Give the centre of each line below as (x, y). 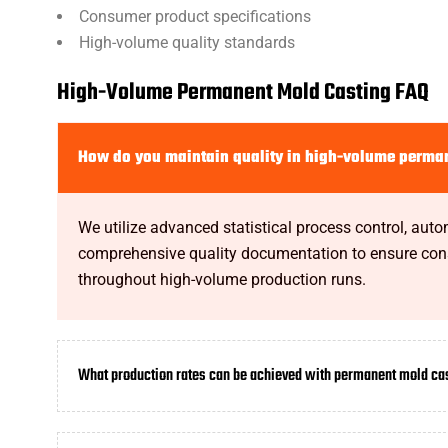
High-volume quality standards (187, 42)
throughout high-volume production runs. (222, 279)
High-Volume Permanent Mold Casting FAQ (243, 93)
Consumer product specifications (195, 16)
